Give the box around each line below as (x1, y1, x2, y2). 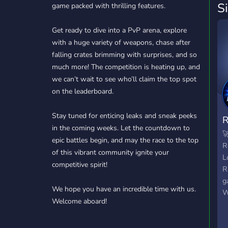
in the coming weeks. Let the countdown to (52, 123, 190, 133)
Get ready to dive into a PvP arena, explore (52, 25, 187, 35)
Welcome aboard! (52, 196, 107, 206)
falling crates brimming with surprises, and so (52, 50, 197, 60)
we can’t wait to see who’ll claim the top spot (52, 74, 196, 84)
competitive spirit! (52, 160, 107, 169)
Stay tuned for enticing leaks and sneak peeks (52, 111, 197, 121)
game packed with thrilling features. (52, 1, 165, 11)
